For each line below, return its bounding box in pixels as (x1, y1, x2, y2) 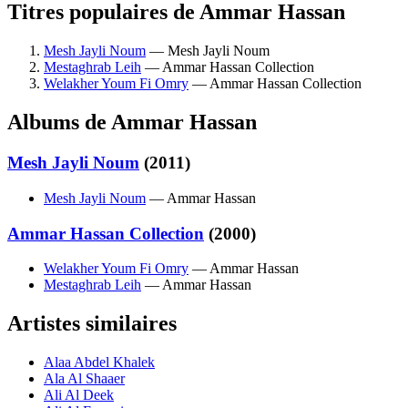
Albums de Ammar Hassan (7, 110, 257, 135)
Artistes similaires (7, 311, 177, 336)
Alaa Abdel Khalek (44, 354, 155, 371)
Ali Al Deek (44, 387, 114, 403)
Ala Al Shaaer (44, 371, 125, 387)
